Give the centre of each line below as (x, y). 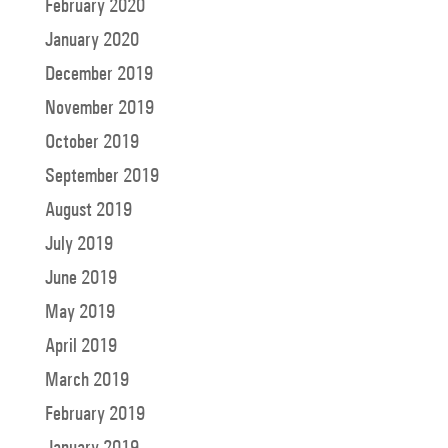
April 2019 (80, 345)
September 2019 (101, 175)
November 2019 (99, 107)
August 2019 (88, 209)
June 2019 (80, 277)
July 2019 (78, 243)
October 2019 (91, 141)
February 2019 (94, 413)
